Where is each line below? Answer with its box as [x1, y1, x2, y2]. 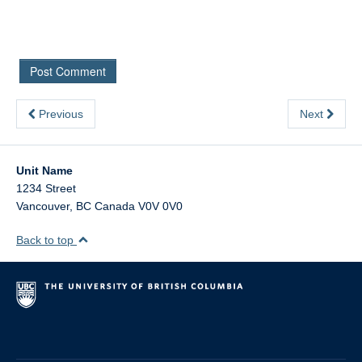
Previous [36, 107, 83, 120]
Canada [95, 200, 135, 213]
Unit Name [16, 164, 73, 177]
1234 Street [16, 182, 76, 195]
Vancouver [16, 200, 69, 213]
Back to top [16, 234, 77, 246]
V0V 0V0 [138, 200, 183, 213]
